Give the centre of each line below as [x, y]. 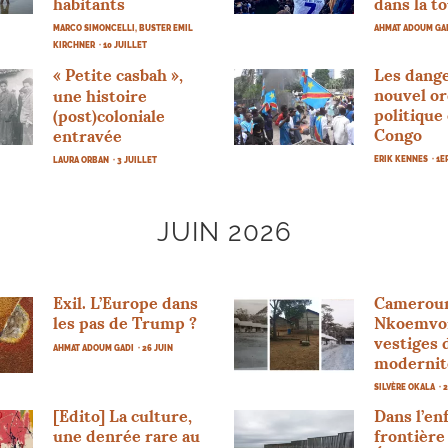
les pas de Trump [119, 322]
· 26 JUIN [156, 347]
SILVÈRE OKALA [404, 386]
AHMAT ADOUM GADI [94, 347]
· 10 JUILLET [123, 44]
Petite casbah [116, 74]
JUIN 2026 [224, 231]
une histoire [100, 95]
